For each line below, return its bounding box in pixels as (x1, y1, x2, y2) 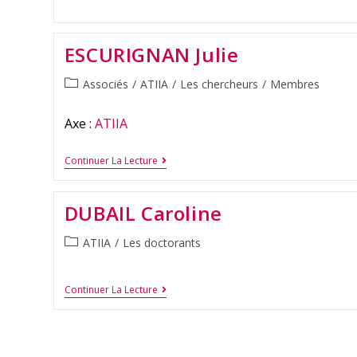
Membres (269, 76, 320, 92)
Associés (82, 76, 128, 92)
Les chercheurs (179, 76, 258, 92)
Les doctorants (122, 234, 201, 250)
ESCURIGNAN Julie (64, 41, 239, 69)
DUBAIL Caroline (64, 199, 222, 226)
